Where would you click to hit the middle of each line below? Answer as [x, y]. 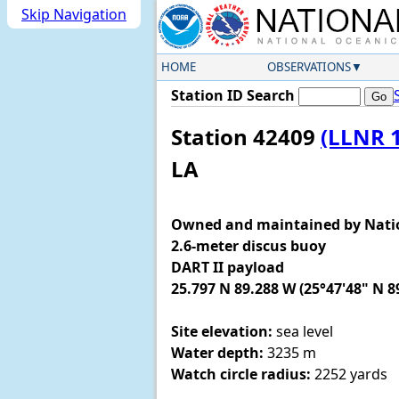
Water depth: [217, 353]
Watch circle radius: [241, 375]
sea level [303, 332]
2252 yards [349, 375]
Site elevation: [222, 332]
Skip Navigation [74, 14]
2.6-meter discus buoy [248, 246]
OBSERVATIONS [309, 67]
